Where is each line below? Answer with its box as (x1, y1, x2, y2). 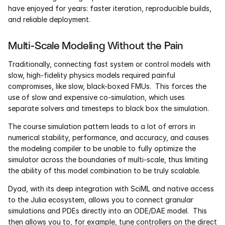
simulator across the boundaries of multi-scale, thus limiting (8, 155, 208, 164)
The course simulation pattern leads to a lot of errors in (8, 122, 195, 131)
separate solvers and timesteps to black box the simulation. (8, 104, 213, 113)
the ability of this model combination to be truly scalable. (8, 166, 200, 175)
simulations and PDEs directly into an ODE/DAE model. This (8, 206, 207, 215)
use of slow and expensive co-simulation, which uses (8, 93, 185, 102)
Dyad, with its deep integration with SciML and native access (8, 184, 214, 193)
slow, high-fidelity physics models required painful (8, 71, 175, 80)
